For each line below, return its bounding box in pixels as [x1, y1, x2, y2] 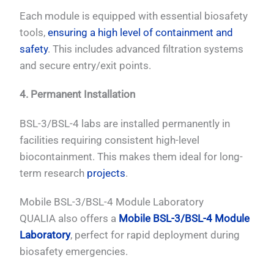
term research [20, 166, 87, 179]
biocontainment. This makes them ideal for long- [20, 150, 243, 163]
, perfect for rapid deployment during [70, 229, 240, 241]
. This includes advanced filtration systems [48, 42, 244, 55]
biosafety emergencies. [20, 245, 128, 257]
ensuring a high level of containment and [48, 26, 234, 39]
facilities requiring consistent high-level [20, 133, 200, 146]
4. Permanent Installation [20, 88, 136, 101]
